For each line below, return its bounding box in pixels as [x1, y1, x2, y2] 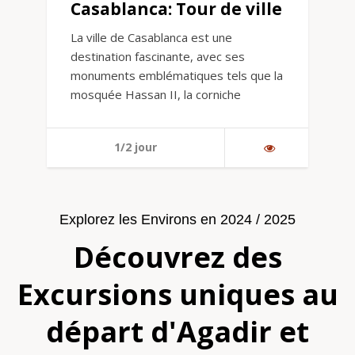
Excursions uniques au [17, 275, 338, 315]
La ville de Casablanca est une [71, 29, 232, 46]
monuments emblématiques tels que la [71, 67, 283, 84]
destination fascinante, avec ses [71, 48, 245, 65]
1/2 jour [114, 139, 157, 155]
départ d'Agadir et [46, 312, 309, 352]
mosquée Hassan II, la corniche [71, 86, 241, 103]
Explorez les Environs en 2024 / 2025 [59, 212, 296, 228]
